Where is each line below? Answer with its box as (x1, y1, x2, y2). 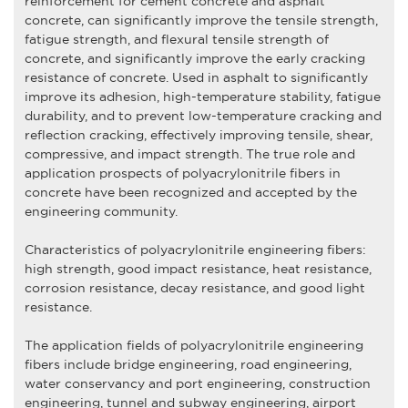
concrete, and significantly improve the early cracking (24, 50, 365, 66)
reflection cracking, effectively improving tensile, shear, (24, 127, 372, 142)
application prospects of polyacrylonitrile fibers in (24, 165, 341, 180)
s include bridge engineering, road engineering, (53, 356, 352, 372)
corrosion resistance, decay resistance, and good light (24, 280, 365, 295)
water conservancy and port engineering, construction (24, 375, 371, 391)
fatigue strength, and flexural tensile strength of (24, 31, 329, 46)
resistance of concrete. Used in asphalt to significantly (24, 69, 368, 85)
